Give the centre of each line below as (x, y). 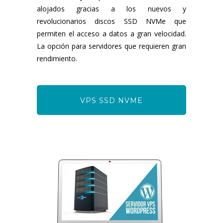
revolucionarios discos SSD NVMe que (111, 21)
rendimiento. (57, 58)
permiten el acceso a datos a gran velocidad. (111, 33)
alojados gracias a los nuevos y (111, 8)
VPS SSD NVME (111, 100)
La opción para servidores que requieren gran (111, 46)
